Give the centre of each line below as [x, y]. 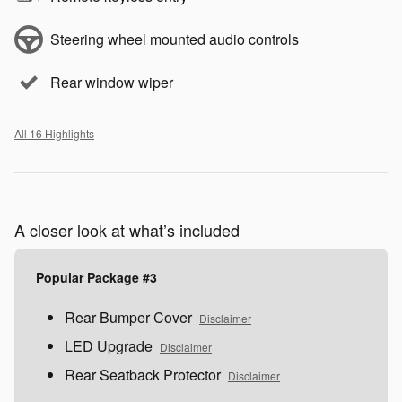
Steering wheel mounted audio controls [175, 39]
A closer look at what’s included [127, 230]
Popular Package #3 [96, 278]
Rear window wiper [112, 83]
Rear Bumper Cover [128, 318]
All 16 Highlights [54, 134]
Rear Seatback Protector [143, 375]
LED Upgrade [109, 346]
